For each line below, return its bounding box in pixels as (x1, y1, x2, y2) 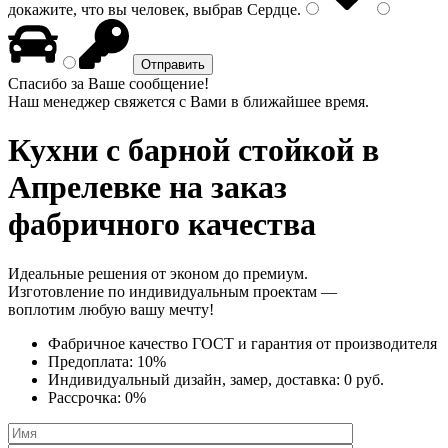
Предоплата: (48, 352, 137, 370)
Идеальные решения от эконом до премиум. (8, 264, 308, 282)
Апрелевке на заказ (8, 169, 287, 206)
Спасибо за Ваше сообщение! (8, 75, 209, 92)
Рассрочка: (48, 388, 125, 406)
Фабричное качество (48, 334, 192, 352)
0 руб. (344, 370, 384, 388)
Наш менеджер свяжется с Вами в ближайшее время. (8, 93, 369, 110)
